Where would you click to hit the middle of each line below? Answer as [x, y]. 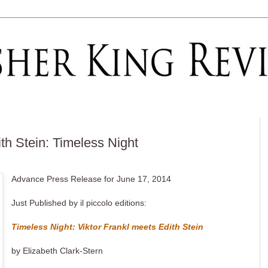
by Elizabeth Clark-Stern [57, 251]
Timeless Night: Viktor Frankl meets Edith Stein [108, 227]
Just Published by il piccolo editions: [79, 203]
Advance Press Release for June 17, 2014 [92, 179]
